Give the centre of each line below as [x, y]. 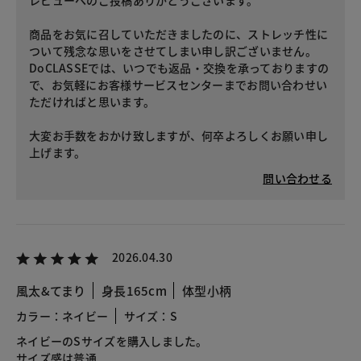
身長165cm [134, 291]
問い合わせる [297, 178]
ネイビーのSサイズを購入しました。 [112, 341]
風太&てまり [51, 291]
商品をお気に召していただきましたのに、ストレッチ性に [179, 34]
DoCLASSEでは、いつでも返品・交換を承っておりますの [179, 68]
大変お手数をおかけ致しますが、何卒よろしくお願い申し [179, 136]
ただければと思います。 [92, 102]
